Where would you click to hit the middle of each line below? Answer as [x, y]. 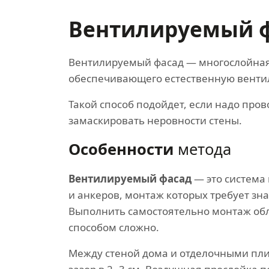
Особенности [121, 149]
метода [202, 149]
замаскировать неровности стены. [155, 120]
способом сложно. [114, 227]
